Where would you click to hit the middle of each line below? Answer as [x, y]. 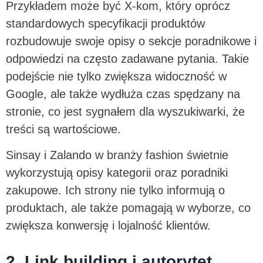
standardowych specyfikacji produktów [105, 23]
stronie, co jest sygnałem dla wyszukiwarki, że [125, 111]
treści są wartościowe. [65, 129]
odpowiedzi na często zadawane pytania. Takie [127, 58]
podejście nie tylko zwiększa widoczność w [116, 76]
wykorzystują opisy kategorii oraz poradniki [117, 173]
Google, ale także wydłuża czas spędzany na [123, 94]
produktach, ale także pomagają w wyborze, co [128, 208]
